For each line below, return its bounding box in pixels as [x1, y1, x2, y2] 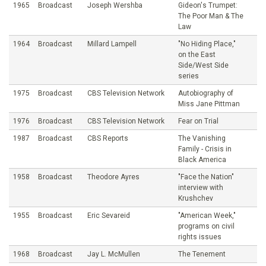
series [178, 71, 199, 80]
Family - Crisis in [178, 144, 232, 153]
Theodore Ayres [87, 172, 140, 181]
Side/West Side [178, 61, 229, 69]
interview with [178, 183, 223, 192]
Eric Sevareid [87, 211, 130, 220]
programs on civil [178, 221, 235, 230]
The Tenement [178, 249, 226, 258]
